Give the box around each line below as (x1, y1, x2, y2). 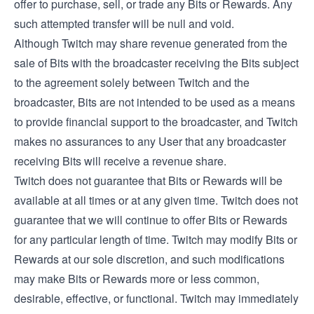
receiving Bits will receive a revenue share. (14, 153, 226, 169)
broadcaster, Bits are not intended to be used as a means (14, 94, 295, 110)
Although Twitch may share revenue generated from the (14, 35, 287, 51)
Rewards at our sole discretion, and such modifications (14, 251, 285, 267)
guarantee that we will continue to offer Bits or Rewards (14, 212, 287, 228)
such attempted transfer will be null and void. (14, 15, 234, 32)
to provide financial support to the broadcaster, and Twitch (14, 114, 298, 130)
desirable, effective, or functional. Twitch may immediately (14, 290, 299, 306)
